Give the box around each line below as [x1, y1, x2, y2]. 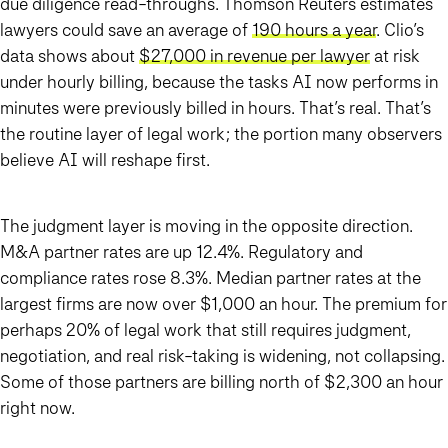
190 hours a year [252, 19, 376, 41]
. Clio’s [376, 19, 424, 41]
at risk [370, 45, 420, 67]
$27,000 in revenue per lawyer [139, 45, 370, 67]
